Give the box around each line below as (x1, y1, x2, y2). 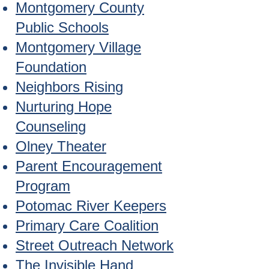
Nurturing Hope (16, 98, 112, 115)
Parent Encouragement (16, 158, 162, 174)
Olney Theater (16, 138, 106, 154)
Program (16, 178, 70, 194)
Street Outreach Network (16, 237, 174, 253)
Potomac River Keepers (16, 198, 166, 214)
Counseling (16, 118, 86, 134)
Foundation (16, 59, 86, 75)
